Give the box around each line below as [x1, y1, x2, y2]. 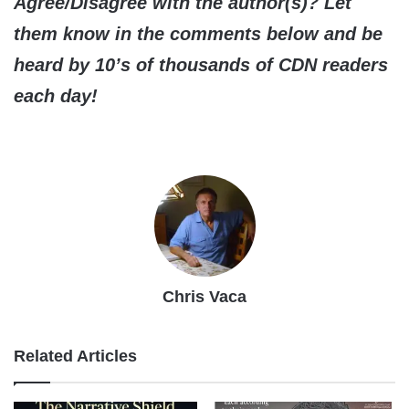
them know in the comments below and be [14, 24, 383, 45]
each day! [14, 86, 98, 107]
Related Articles [14, 347, 137, 366]
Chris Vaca [163, 288, 246, 307]
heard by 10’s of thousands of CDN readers [14, 55, 388, 76]
